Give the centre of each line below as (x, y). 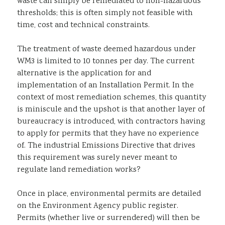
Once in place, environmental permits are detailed (109, 194)
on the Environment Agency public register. (98, 206)
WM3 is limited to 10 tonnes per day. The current (106, 61)
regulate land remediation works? (79, 170)
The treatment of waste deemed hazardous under (106, 49)
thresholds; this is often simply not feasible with (105, 13)
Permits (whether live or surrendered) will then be (108, 218)
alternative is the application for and (84, 73)
